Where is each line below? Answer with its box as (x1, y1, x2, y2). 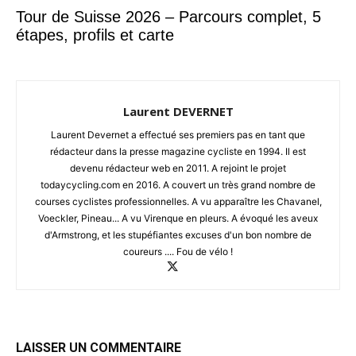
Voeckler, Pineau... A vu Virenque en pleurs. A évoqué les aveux (38, 211, 318, 224)
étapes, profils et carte (16, 26, 174, 44)
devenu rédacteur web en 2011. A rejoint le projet (70, 161, 286, 174)
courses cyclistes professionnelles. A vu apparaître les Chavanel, (34, 195, 322, 207)
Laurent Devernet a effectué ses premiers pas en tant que (51, 128, 305, 141)
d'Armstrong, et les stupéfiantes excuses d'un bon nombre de (44, 228, 311, 241)
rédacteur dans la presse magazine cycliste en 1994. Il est (50, 145, 306, 157)
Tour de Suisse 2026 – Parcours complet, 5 (16, 8, 321, 26)
